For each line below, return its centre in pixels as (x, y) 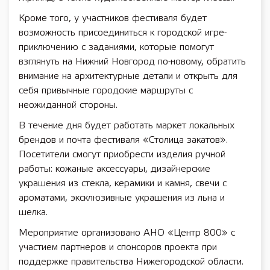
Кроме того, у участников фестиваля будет (113, 18)
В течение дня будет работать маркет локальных (127, 126)
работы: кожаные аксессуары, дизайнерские (115, 169)
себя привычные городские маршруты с (106, 91)
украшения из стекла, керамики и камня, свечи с (123, 184)
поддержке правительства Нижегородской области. (131, 262)
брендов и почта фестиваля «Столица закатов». (123, 140)
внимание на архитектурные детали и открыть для (128, 76)
